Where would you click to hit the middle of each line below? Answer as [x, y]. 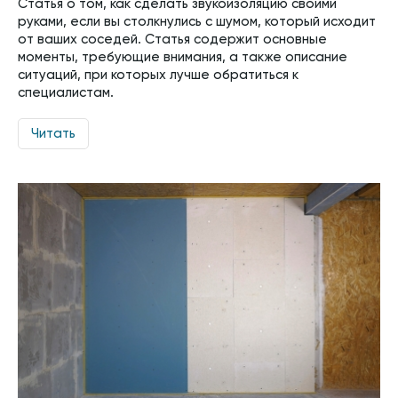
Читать [53, 134]
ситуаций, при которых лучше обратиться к [158, 76]
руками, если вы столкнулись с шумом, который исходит [197, 22]
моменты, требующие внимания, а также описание [183, 58]
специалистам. [66, 93]
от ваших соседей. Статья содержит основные [172, 40]
